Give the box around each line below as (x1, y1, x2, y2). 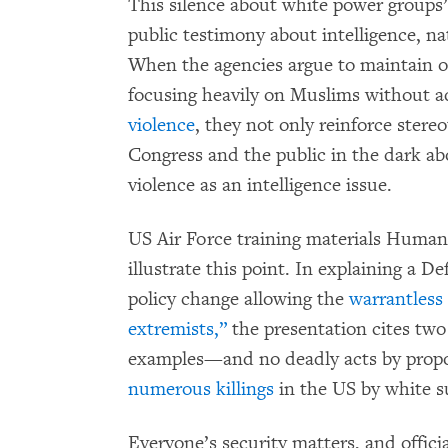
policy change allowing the (128, 286, 349, 311)
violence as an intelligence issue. (128, 172, 392, 197)
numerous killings (128, 376, 274, 401)
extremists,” (128, 316, 227, 341)
